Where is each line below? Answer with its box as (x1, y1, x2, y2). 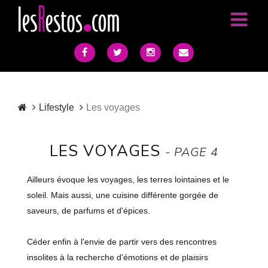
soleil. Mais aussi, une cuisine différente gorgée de (27, 190, 218, 200)
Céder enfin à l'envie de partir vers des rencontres (27, 237, 217, 246)
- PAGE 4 (165, 144, 218, 160)
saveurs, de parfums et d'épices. (27, 206, 150, 215)
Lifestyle (39, 102, 74, 112)
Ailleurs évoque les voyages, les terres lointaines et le (27, 175, 229, 184)
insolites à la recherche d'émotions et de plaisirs (27, 252, 208, 262)
